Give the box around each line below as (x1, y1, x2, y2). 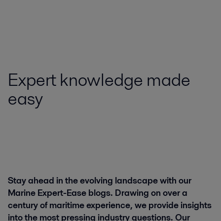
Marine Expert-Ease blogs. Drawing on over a (8, 187, 187, 199)
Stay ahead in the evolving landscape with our (8, 175, 191, 187)
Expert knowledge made (8, 68, 190, 92)
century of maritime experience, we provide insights (8, 199, 212, 212)
